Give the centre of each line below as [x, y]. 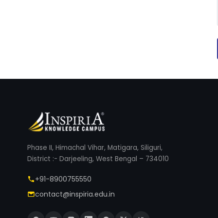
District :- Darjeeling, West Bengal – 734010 [98, 159]
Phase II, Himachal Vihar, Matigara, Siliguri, [95, 147]
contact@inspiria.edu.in [75, 194]
